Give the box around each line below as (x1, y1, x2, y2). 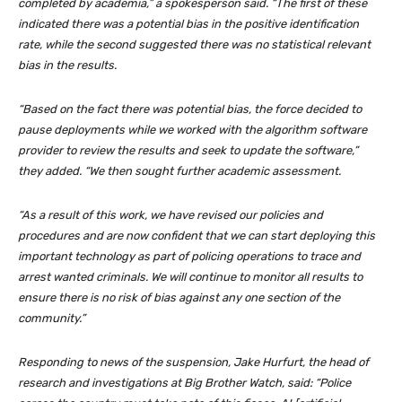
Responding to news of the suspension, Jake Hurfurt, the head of (18, 355, 369, 370)
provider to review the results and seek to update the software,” (18, 144, 358, 158)
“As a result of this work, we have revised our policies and (18, 208, 323, 223)
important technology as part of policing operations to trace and (18, 249, 361, 264)
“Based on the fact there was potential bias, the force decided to (18, 102, 362, 117)
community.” (18, 311, 85, 326)
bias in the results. (18, 58, 117, 73)
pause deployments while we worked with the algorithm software (18, 123, 367, 137)
